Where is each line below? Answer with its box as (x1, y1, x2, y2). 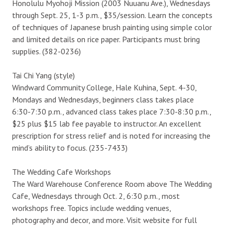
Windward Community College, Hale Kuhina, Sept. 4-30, (12, 82, 196, 92)
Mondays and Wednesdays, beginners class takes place (12, 94, 194, 104)
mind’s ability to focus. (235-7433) (12, 142, 128, 153)
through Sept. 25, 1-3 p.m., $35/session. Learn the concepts (12, 10, 212, 20)
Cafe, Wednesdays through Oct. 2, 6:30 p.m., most (12, 190, 180, 201)
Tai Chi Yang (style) (12, 70, 75, 80)
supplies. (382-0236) (12, 46, 81, 56)
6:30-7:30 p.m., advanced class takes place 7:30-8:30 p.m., (12, 106, 211, 117)
